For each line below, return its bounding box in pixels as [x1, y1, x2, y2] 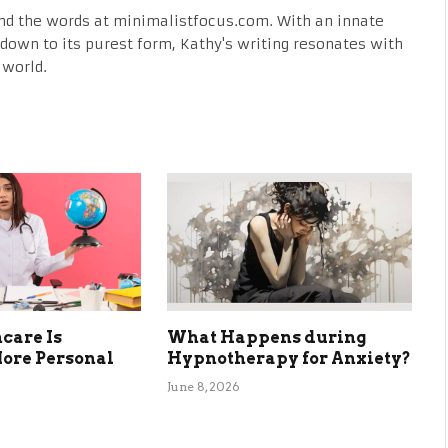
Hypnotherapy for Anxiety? [166, 348, 411, 368]
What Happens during [166, 327, 366, 347]
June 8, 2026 [166, 378, 240, 394]
